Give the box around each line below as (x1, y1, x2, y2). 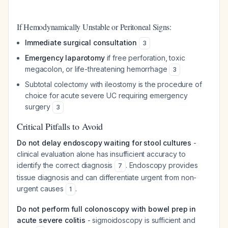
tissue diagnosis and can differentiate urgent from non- (17, 173, 197, 182)
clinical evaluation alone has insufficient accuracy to (17, 150, 186, 158)
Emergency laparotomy (25, 53, 105, 62)
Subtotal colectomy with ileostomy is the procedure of (25, 80, 202, 89)
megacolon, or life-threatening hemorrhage (25, 65, 169, 73)
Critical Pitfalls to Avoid (17, 120, 103, 132)
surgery (25, 102, 52, 111)
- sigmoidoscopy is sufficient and (85, 216, 195, 224)
